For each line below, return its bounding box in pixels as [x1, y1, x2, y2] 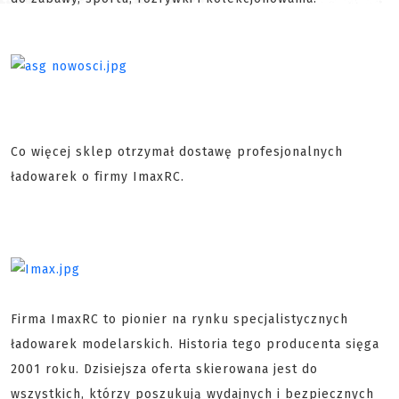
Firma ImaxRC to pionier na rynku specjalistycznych [11, 312, 348, 327]
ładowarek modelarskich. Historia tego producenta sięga [11, 337, 379, 352]
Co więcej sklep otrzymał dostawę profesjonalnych [11, 144, 343, 159]
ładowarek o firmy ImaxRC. [11, 169, 184, 184]
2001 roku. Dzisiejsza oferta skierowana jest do [11, 362, 318, 377]
